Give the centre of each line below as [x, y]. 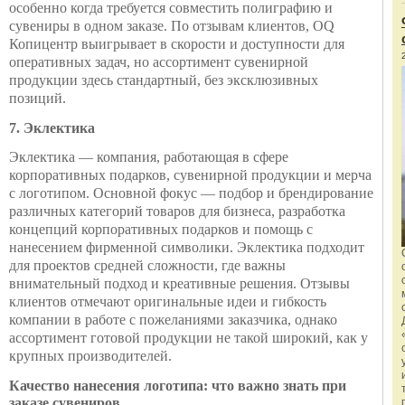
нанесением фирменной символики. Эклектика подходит [187, 247]
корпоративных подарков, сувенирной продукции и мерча [190, 175]
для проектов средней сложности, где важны [147, 265]
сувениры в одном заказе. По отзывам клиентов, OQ [172, 26]
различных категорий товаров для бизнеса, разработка [177, 211]
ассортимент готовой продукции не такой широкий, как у [188, 338]
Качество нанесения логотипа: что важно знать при [178, 386]
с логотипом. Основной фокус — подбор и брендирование [191, 193]
